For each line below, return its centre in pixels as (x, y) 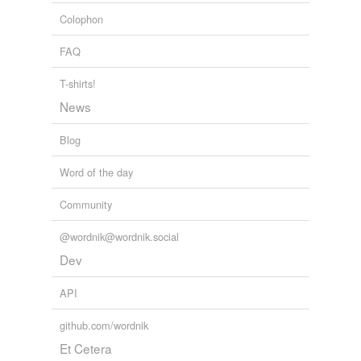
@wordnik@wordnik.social (119, 237)
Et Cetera (86, 349)
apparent (73, 10)
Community (86, 205)
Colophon (81, 19)
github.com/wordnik (104, 326)
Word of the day (96, 172)
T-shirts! (78, 84)
